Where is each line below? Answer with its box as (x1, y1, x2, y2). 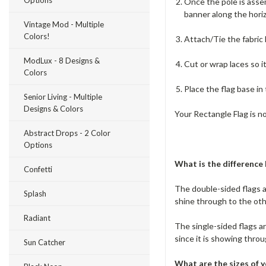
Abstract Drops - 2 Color (24, 128, 110, 138)
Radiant (24, 213, 50, 223)
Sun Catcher (24, 237, 65, 247)
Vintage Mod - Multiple (24, 20, 104, 29)
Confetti (24, 164, 52, 174)
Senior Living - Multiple (24, 92, 102, 102)
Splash (24, 189, 46, 198)
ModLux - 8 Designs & (24, 56, 100, 65)
